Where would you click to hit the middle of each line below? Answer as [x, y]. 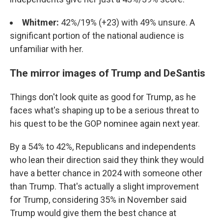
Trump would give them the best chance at [93, 213]
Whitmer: [41, 23]
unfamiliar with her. [47, 49]
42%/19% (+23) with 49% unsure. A [127, 23]
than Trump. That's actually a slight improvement [104, 187]
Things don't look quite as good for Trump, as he [103, 97]
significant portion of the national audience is [97, 36]
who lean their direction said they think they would [107, 160]
